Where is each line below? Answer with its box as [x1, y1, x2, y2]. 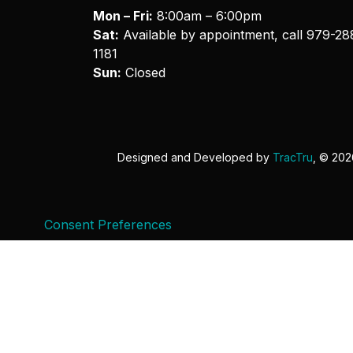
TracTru [273, 150, 314, 165]
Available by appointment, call [118, 26, 307, 43]
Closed [121, 64, 165, 80]
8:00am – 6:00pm [152, 7, 262, 24]
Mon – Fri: [92, 7, 153, 24]
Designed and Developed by [117, 150, 273, 165]
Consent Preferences [44, 217, 172, 232]
